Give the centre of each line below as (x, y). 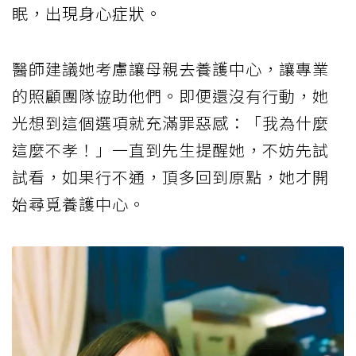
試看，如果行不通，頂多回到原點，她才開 (170, 176)
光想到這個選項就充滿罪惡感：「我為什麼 (170, 122)
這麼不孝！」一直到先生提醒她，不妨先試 (170, 149)
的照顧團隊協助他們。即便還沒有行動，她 (170, 95)
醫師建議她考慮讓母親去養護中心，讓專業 (170, 68)
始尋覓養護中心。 (79, 203)
